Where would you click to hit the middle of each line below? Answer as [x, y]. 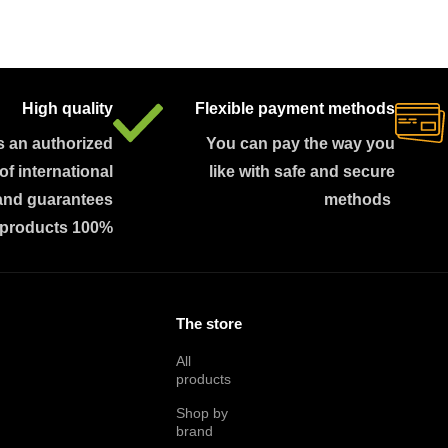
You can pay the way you [300, 143]
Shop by [202, 413]
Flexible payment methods [295, 108]
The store [209, 323]
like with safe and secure [302, 171]
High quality [67, 108]
